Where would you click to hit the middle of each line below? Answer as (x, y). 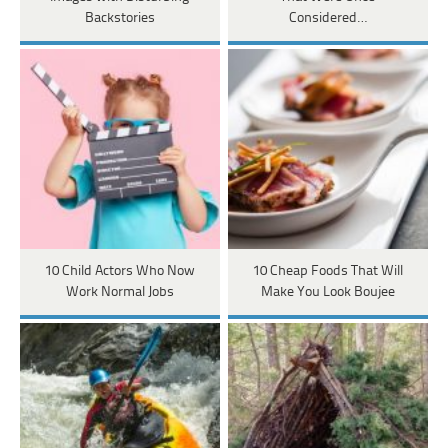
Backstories (119, 19)
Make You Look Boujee (327, 293)
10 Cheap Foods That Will (327, 272)
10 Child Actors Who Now (119, 272)
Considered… (327, 19)
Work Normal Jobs (119, 293)
